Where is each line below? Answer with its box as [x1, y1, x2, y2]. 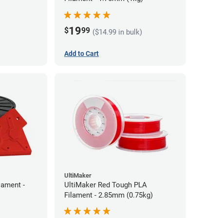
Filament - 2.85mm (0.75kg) [64, 190, 153, 200]
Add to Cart [64, 49, 99, 57]
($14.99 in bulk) [92, 27, 142, 36]
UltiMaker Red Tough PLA [64, 180, 147, 189]
